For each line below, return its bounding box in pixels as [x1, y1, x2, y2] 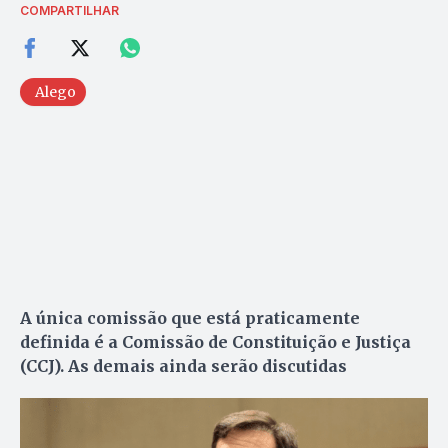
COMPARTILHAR [20, 2, 119, 18]
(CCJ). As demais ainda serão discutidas [20, 355, 347, 376]
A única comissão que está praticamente [20, 307, 360, 328]
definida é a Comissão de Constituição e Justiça [20, 331, 411, 352]
